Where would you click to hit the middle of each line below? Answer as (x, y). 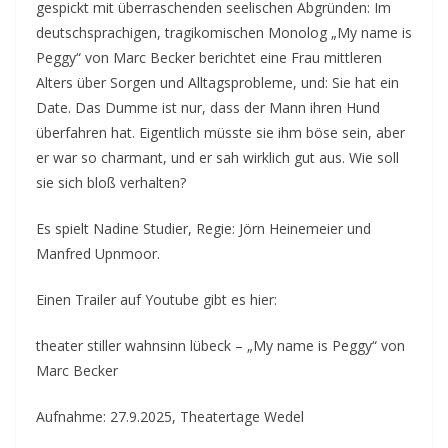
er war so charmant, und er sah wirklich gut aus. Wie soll (217, 157)
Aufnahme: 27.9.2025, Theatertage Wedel (170, 416)
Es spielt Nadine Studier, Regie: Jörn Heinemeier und (203, 228)
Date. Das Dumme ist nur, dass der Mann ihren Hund (208, 107)
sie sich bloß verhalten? (111, 182)
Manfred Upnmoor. (98, 253)
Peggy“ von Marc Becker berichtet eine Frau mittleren (209, 57)
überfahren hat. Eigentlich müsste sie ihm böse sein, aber (220, 132)
